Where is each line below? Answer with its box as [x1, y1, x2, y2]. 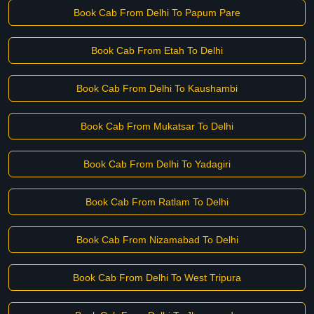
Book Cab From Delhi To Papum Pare [74, 7, 240, 18]
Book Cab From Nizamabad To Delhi [76, 234, 238, 245]
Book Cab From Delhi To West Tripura [73, 272, 241, 283]
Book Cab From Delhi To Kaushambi [76, 83, 238, 94]
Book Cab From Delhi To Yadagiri [83, 158, 231, 170]
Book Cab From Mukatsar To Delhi [81, 121, 233, 132]
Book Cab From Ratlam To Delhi [86, 196, 228, 207]
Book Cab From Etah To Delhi [91, 45, 223, 56]
